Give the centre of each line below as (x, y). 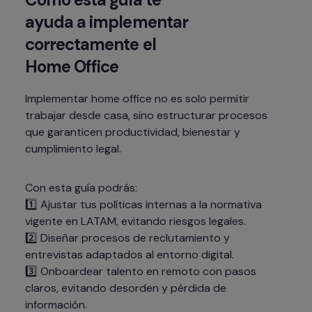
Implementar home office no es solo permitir (137, 99)
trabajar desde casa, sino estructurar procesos (146, 116)
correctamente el (91, 45)
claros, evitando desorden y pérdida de (126, 288)
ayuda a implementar (107, 22)
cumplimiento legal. (73, 149)
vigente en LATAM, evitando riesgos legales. (135, 221)
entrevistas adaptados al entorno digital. (130, 255)
